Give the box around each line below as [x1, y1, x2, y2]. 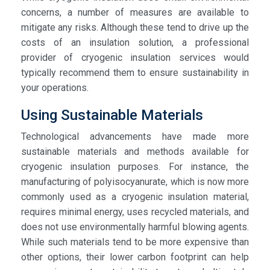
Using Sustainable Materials [21, 106, 203, 124]
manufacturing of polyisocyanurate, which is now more [21, 175, 249, 187]
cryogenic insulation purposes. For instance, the [21, 160, 249, 172]
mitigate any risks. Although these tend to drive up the [21, 21, 249, 33]
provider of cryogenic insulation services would [21, 51, 249, 63]
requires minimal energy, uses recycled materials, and [21, 206, 249, 218]
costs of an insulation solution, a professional [21, 36, 249, 48]
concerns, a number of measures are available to [21, 6, 249, 18]
